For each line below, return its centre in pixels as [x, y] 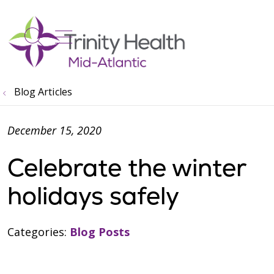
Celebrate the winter [127, 168]
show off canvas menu [158, 34]
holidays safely [93, 196]
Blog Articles [43, 92]
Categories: [39, 232]
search [65, 44]
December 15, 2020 [54, 130]
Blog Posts [100, 232]
